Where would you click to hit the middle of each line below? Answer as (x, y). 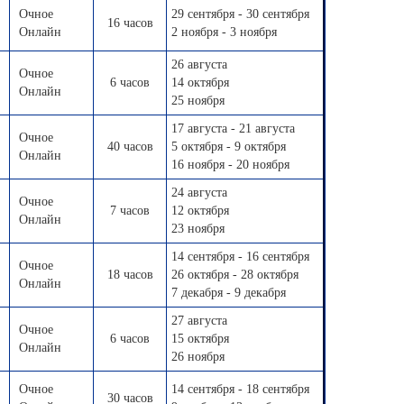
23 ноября (198, 229)
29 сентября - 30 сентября (240, 14)
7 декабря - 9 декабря (229, 293)
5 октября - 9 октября (229, 147)
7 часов (130, 211)
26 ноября (198, 357)
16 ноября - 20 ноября (230, 165)
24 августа (199, 193)
